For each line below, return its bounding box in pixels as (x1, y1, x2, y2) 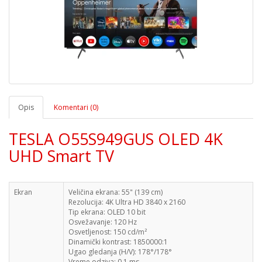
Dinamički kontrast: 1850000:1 (68, 237, 168, 247)
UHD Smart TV (9, 145, 114, 167)
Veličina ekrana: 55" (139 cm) (68, 187, 163, 197)
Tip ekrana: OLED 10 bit (68, 207, 146, 217)
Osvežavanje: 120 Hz (68, 217, 137, 227)
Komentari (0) (54, 102, 98, 112)
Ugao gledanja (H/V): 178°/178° (68, 247, 172, 257)
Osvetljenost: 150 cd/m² (68, 227, 147, 237)
